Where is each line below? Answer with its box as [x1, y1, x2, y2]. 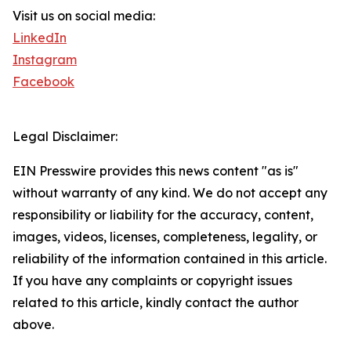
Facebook [13, 74, 74, 90]
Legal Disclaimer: [13, 128, 118, 145]
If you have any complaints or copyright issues [13, 273, 292, 289]
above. [13, 317, 54, 333]
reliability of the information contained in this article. [13, 251, 327, 267]
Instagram [13, 52, 77, 68]
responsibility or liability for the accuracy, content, [13, 207, 313, 223]
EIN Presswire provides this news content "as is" [13, 163, 299, 179]
